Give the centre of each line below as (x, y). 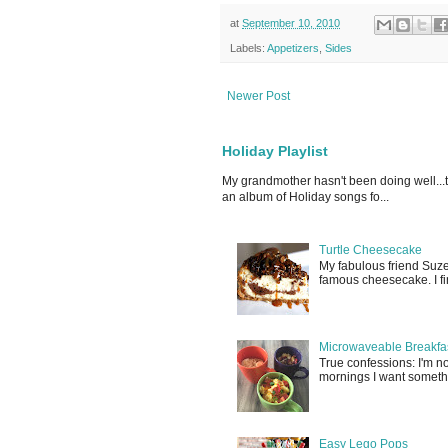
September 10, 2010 (291, 23)
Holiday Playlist (275, 150)
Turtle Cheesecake (370, 250)
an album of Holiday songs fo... (305, 196)
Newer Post (258, 95)
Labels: (248, 47)
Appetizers (293, 47)
